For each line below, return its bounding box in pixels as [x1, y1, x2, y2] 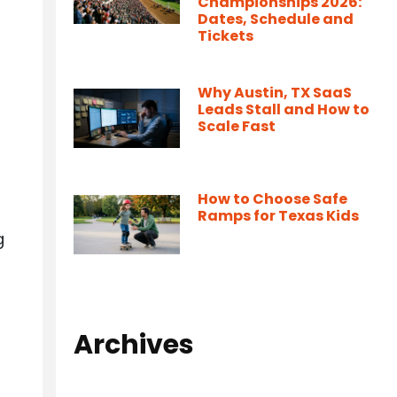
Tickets [198, 26, 253, 46]
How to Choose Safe [198, 189, 347, 209]
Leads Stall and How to [198, 99, 370, 120]
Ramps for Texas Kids [198, 206, 359, 226]
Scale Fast [198, 116, 276, 136]
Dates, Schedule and [198, 9, 354, 29]
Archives [74, 326, 194, 363]
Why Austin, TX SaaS [198, 82, 352, 103]
